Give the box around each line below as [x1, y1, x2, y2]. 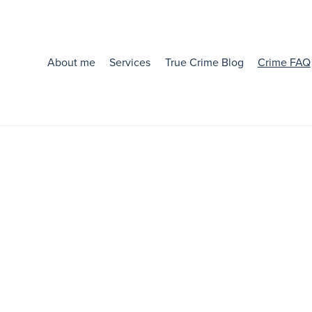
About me [47, 55, 96, 70]
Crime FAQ [257, 55, 311, 70]
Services [109, 55, 151, 70]
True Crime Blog [164, 55, 244, 70]
